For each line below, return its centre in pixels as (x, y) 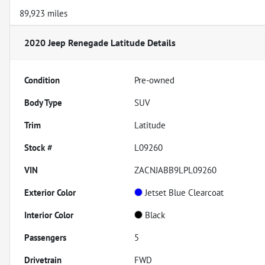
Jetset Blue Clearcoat (185, 192)
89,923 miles (43, 13)
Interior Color (49, 215)
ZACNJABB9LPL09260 (176, 170)
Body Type (43, 102)
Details (160, 42)
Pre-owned (155, 80)
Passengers (45, 237)
